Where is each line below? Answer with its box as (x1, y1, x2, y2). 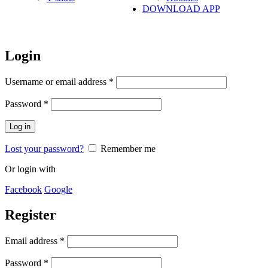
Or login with (5, 163, 56, 174)
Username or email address (5, 76, 109, 87)
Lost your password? (5, 143, 84, 154)
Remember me (100, 143, 156, 154)
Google (44, 184, 72, 194)
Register (5, 206, 56, 223)
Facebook (5, 184, 42, 194)
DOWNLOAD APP (142, 4, 220, 14)
